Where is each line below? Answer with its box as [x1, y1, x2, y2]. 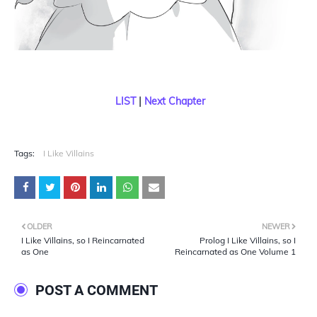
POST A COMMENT [35, 282, 158, 299]
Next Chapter [144, 95, 205, 108]
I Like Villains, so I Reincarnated [21, 235, 144, 246]
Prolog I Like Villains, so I [200, 235, 296, 246]
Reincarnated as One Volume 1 [175, 246, 296, 258]
